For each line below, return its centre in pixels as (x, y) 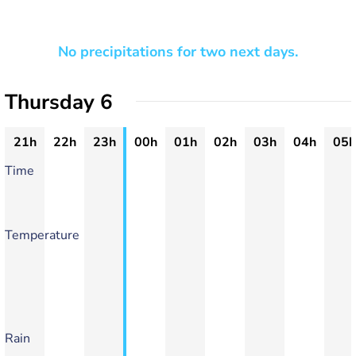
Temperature (42, 235)
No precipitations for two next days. (178, 52)
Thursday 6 (59, 102)
